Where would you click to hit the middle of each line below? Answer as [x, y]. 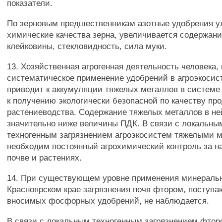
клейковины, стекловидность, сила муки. [87, 46]
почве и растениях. [45, 158]
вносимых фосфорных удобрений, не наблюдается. [108, 201]
